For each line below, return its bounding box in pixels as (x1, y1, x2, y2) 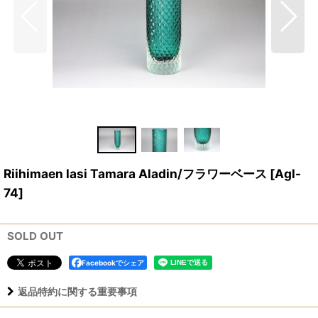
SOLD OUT (7, 229, 63, 243)
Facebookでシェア (82, 258, 144, 267)
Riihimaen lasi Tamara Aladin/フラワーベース (4, 165, 267, 181)
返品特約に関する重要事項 (18, 285, 137, 297)
